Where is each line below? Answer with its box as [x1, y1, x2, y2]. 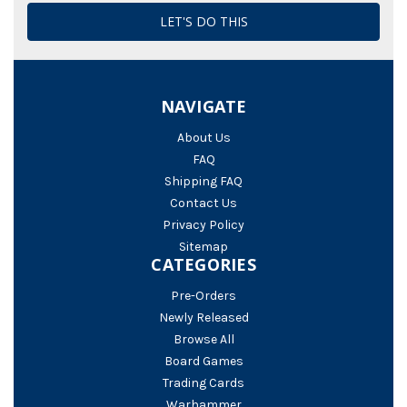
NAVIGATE [160, 95, 247, 118]
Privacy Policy [163, 217, 244, 233]
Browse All [173, 332, 234, 348]
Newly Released [158, 310, 249, 326]
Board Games [164, 353, 243, 370]
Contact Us [170, 195, 237, 212]
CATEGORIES [151, 253, 256, 276]
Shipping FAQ [164, 174, 243, 190]
